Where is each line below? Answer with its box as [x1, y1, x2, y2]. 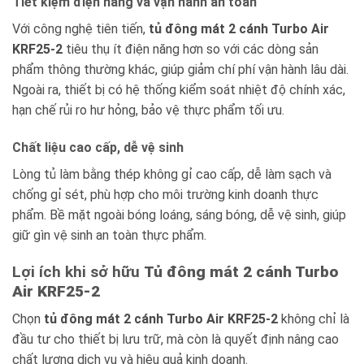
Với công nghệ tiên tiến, [12, 20, 149, 37]
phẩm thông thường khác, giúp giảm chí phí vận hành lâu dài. [12, 61, 349, 77]
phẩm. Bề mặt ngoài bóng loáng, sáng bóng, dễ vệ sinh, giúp [12, 206, 346, 223]
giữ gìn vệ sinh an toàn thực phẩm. [12, 227, 206, 243]
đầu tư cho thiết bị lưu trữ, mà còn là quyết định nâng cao [12, 331, 339, 348]
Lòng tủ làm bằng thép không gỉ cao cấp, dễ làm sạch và [12, 166, 331, 182]
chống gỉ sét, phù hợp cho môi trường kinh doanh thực [12, 186, 318, 202]
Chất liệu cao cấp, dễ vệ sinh [12, 139, 184, 155]
